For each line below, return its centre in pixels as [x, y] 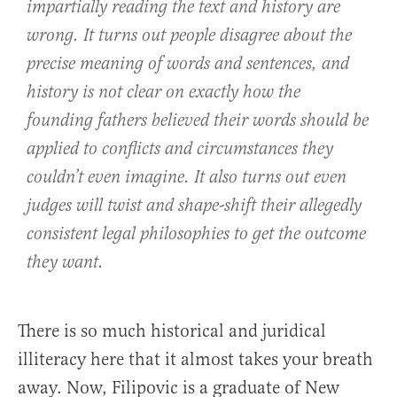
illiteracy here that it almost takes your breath [195, 359]
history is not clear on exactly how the [163, 92]
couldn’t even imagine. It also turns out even [187, 177]
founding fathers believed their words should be [198, 121]
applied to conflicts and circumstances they [180, 149]
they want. [65, 262]
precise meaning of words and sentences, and [188, 64]
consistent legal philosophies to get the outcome [196, 234]
